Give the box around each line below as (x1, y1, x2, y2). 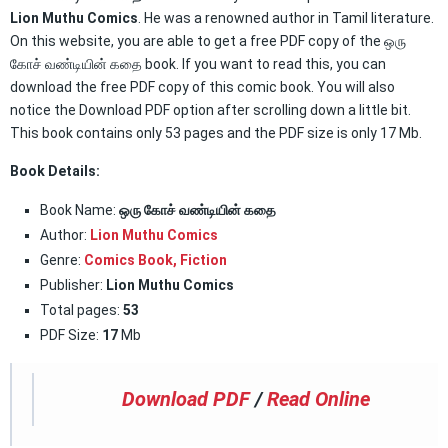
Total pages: (40, 302, 120, 318)
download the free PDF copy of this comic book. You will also (10, 79, 395, 95)
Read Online (267, 387, 370, 411)
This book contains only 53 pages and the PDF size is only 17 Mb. (10, 125, 422, 141)
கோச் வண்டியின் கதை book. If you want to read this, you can (10, 56, 386, 72)
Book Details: (10, 163, 100, 179)
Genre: (40, 252, 84, 268)
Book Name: (40, 202, 116, 218)
